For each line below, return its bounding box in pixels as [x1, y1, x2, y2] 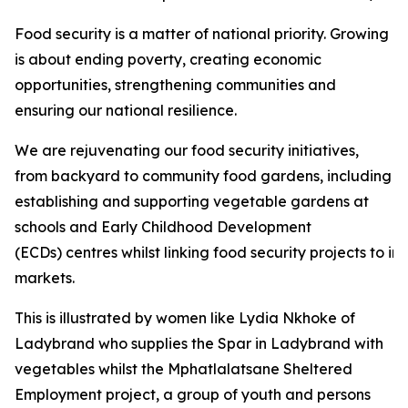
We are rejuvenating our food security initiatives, [15, 141, 359, 159]
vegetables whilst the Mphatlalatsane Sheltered [15, 360, 352, 378]
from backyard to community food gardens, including [15, 167, 392, 185]
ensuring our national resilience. [15, 101, 237, 119]
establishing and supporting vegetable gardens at [15, 192, 369, 210]
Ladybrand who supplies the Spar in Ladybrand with [15, 334, 383, 352]
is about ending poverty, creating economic [15, 50, 321, 68]
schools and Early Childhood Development [15, 218, 311, 236]
